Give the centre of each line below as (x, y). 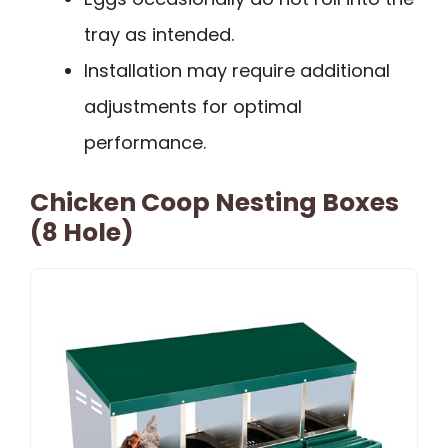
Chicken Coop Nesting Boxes (214, 202)
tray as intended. (159, 34)
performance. (145, 142)
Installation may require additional (237, 70)
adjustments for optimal (193, 106)
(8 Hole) (82, 232)
